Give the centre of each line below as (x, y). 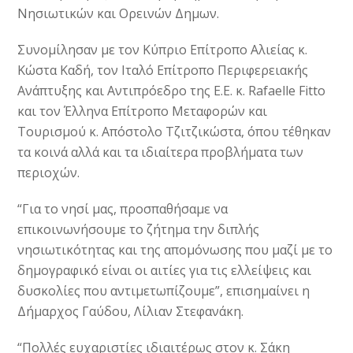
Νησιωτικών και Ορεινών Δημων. (119, 14)
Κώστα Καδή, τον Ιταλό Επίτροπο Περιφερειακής (163, 71)
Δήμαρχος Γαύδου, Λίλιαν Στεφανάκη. (131, 312)
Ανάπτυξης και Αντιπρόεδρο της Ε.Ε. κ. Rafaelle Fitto (172, 91)
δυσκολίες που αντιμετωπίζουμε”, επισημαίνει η (164, 291)
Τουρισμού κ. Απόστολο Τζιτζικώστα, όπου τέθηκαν (175, 132)
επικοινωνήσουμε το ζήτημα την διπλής (139, 230)
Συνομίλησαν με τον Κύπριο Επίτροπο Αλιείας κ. (163, 50)
